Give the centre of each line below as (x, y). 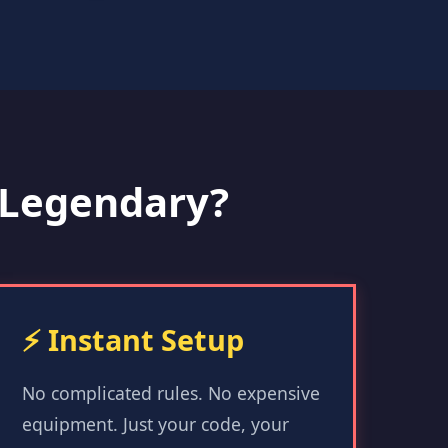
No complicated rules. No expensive (171, 393)
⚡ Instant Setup (133, 339)
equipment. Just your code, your (156, 424)
